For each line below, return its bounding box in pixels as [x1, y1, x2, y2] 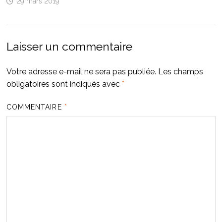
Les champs [158, 67, 203, 77]
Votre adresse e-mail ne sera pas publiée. [6, 67, 156, 77]
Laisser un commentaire [6, 40, 132, 54]
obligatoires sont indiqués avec [6, 79, 122, 89]
